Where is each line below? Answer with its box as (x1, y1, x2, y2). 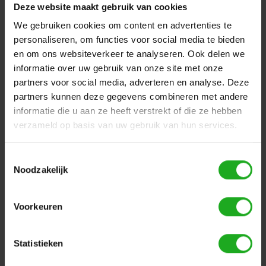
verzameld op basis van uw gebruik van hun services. (14, 120, 237, 131)
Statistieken (14, 237, 64, 248)
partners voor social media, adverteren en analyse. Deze (14, 77, 249, 88)
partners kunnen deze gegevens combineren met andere (14, 91, 248, 102)
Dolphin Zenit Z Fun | (151, 113, 235, 125)
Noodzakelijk (14, 164, 68, 175)
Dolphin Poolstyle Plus (26, 113, 119, 125)
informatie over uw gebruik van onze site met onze (14, 63, 223, 74)
